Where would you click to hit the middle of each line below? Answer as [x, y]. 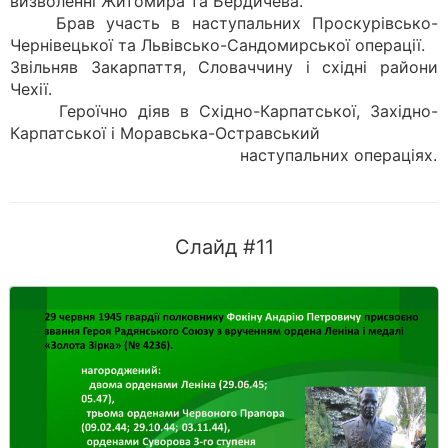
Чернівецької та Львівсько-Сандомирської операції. [217, 45]
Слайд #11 [224, 247]
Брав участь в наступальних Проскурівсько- [224, 23]
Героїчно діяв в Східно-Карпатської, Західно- [224, 111]
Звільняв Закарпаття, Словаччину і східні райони [224, 67]
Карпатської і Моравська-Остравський [165, 133]
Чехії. [31, 89]
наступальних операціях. [223, 155]
